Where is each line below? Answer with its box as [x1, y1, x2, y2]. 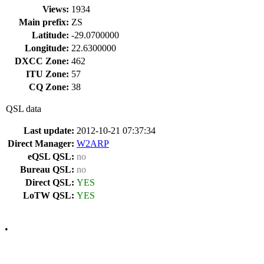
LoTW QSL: [23, 190, 74, 200]
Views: [42, 4, 69, 14]
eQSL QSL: [28, 151, 74, 161]
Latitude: [32, 30, 69, 40]
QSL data [6, 104, 41, 114]
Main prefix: [19, 17, 69, 27]
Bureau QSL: [20, 164, 74, 174]
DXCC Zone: [15, 56, 69, 66]
